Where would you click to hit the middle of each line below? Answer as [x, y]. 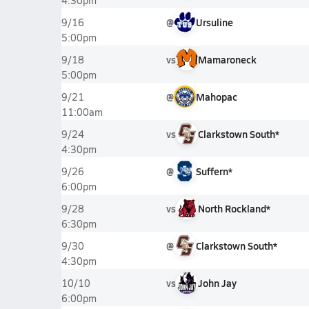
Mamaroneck [227, 59]
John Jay [217, 283]
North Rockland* [234, 208]
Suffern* [214, 171]
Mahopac [216, 97]
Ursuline [214, 22]
